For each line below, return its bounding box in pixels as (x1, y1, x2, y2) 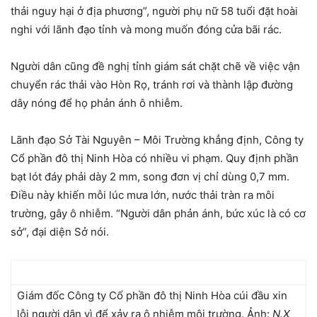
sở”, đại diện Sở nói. (11, 225, 109, 239)
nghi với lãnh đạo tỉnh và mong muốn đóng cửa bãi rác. (11, 23, 282, 37)
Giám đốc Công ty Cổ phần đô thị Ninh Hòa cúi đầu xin (17, 289, 287, 303)
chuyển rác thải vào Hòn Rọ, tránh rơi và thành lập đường (11, 78, 293, 92)
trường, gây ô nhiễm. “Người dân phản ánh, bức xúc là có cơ (11, 207, 306, 221)
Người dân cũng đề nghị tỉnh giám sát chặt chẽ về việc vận (11, 59, 300, 74)
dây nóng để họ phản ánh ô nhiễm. (11, 96, 183, 110)
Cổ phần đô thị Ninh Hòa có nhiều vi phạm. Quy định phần (11, 151, 299, 166)
